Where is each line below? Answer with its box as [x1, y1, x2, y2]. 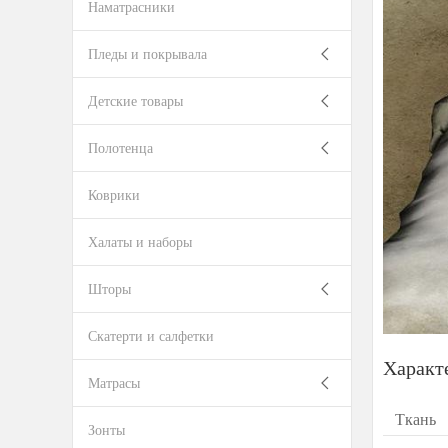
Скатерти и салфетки [88, 326, 214, 345]
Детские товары [88, 91, 183, 110]
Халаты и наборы [88, 232, 192, 251]
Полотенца [88, 138, 153, 157]
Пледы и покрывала [88, 44, 207, 63]
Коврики [88, 185, 140, 204]
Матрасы [88, 373, 140, 392]
